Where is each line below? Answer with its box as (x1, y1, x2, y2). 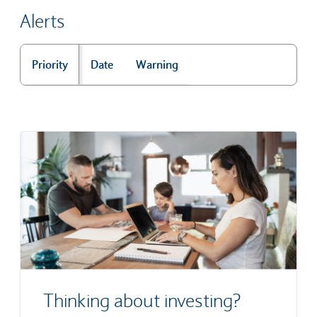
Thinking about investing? (43, 289, 241, 312)
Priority (32, 57, 68, 71)
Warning (136, 57, 178, 71)
